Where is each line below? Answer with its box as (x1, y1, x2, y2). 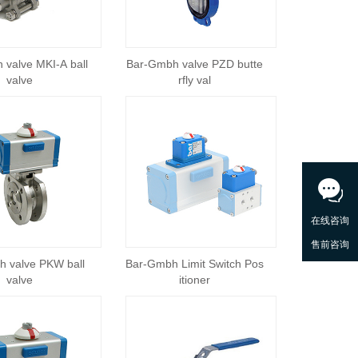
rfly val (178, 74, 212, 87)
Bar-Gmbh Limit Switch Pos (125, 257, 265, 270)
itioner (179, 272, 211, 286)
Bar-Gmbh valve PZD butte (126, 58, 264, 71)
